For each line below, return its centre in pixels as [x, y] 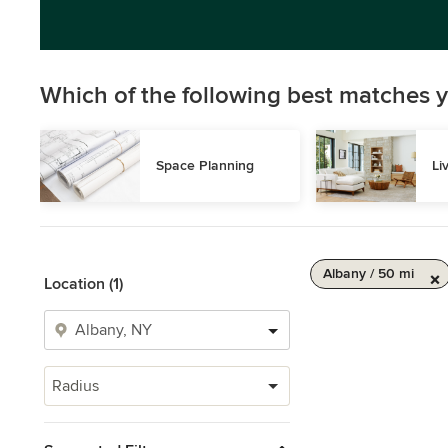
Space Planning [205, 165]
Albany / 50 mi [368, 273]
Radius [75, 386]
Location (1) [83, 284]
